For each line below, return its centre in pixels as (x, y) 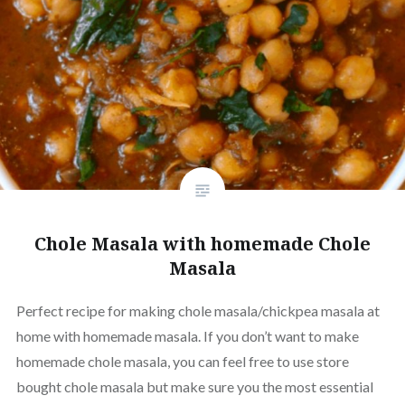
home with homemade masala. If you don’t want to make (187, 335)
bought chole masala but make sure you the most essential (194, 386)
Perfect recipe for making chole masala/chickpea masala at (198, 310)
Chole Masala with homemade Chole (202, 243)
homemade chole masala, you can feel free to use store (182, 361)
